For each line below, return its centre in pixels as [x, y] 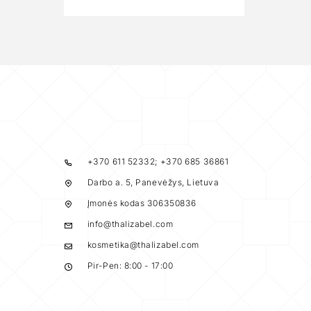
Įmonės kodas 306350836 [142, 203]
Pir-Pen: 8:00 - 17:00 [130, 266]
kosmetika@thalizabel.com [143, 245]
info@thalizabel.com [130, 224]
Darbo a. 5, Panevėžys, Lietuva [153, 182]
